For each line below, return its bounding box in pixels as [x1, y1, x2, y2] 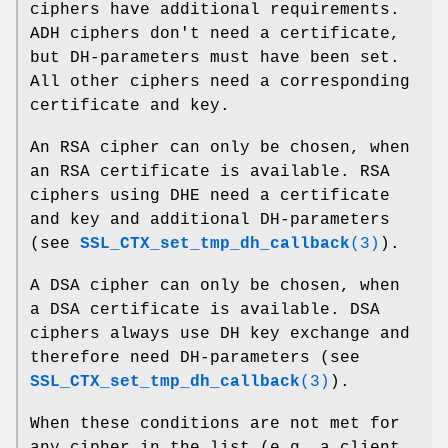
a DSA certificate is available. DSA [30, 301, 380, 320]
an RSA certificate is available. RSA [30, 163, 390, 182]
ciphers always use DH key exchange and [30, 325, 410, 344]
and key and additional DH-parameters [30, 211, 390, 230]
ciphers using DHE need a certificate [30, 187, 390, 206]
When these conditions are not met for [30, 415, 400, 434]
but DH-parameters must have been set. [30, 49, 400, 68]
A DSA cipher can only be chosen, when [30, 277, 400, 296]
